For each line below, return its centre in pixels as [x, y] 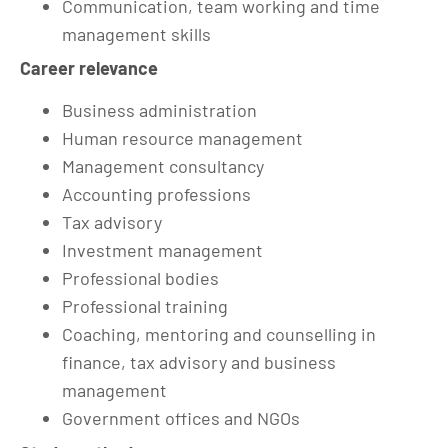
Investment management [162, 250]
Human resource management [182, 138]
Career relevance [89, 68]
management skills [136, 33]
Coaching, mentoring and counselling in [219, 334]
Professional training [145, 306]
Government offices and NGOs [181, 418]
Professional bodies [140, 278]
